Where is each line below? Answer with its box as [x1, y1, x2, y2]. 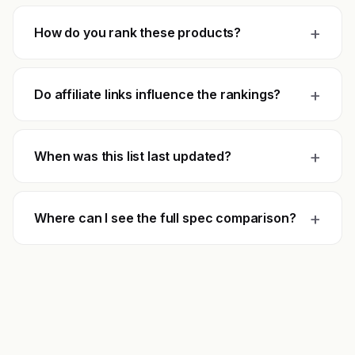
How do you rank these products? [34, 25, 242, 41]
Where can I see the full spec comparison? [34, 210, 296, 227]
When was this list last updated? [34, 148, 231, 165]
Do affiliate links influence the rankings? [34, 86, 281, 103]
